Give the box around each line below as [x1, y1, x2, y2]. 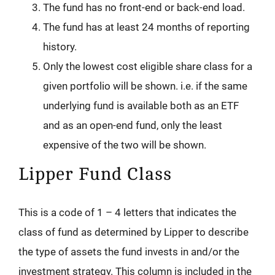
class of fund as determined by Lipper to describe [18, 226, 249, 239]
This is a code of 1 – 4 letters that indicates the [18, 206, 236, 219]
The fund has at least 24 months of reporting [43, 21, 250, 34]
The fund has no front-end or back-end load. [43, 1, 245, 14]
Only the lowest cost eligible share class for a [43, 60, 252, 73]
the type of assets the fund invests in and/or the [18, 246, 239, 258]
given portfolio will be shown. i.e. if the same [43, 80, 247, 93]
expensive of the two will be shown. [43, 139, 206, 152]
